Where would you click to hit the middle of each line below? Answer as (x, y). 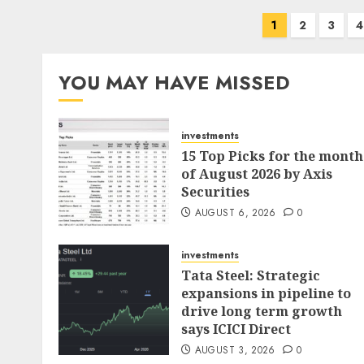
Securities (215, 192)
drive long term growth (262, 311)
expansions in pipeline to (266, 293)
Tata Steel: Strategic (251, 275)
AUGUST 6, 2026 (235, 213)
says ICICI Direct (236, 329)
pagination (89, 50)
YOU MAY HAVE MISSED (174, 82)
